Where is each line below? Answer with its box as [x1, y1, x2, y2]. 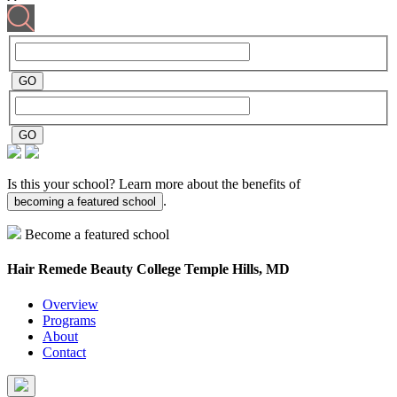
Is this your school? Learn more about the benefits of [7, 176, 300, 192]
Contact [43, 344, 86, 360]
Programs [43, 312, 96, 328]
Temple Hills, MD [184, 261, 290, 277]
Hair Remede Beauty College [7, 261, 184, 277]
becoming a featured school [14, 195, 156, 209]
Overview [43, 296, 98, 312]
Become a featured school [25, 227, 169, 243]
